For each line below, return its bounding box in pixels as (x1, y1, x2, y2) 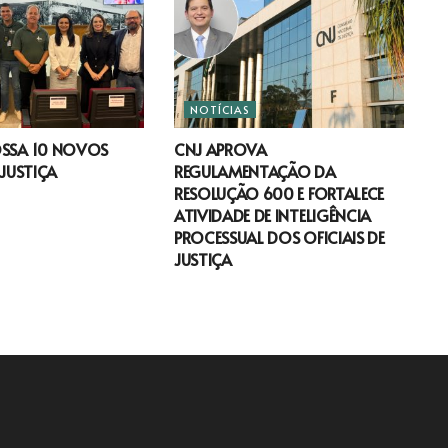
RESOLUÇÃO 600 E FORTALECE (173, 182, 384, 205)
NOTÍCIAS (189, 102, 250, 118)
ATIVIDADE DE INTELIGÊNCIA (173, 204, 371, 227)
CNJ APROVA (173, 138, 267, 161)
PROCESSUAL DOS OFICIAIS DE (173, 226, 385, 249)
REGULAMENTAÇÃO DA (173, 160, 336, 183)
